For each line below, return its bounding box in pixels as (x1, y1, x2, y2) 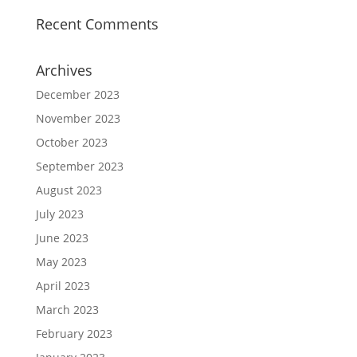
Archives (35, 60, 92, 80)
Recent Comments (35, 14, 159, 33)
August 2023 (35, 182, 102, 198)
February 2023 (35, 325, 112, 341)
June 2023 (35, 229, 88, 245)
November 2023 (35, 110, 120, 126)
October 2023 (35, 134, 108, 150)
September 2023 (35, 158, 124, 174)
